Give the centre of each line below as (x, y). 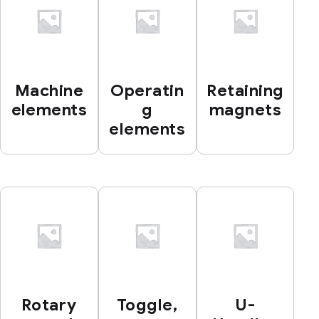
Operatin (147, 90)
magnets (245, 110)
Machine (49, 90)
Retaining (245, 90)
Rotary (49, 305)
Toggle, (147, 305)
